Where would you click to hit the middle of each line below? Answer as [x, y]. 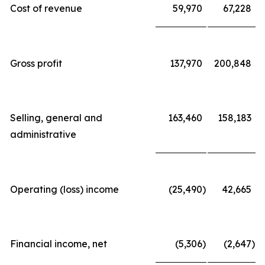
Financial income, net [59, 244]
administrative [43, 134]
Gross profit [36, 63]
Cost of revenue [46, 8]
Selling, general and [56, 118]
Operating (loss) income [64, 189]
